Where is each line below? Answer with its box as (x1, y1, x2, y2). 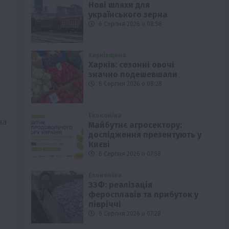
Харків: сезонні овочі (88, 60, 175, 70)
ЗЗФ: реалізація (88, 180, 153, 190)
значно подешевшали (88, 70, 178, 80)
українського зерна (88, 10, 168, 20)
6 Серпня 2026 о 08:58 (97, 20, 163, 28)
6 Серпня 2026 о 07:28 (97, 210, 162, 218)
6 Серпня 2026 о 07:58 (97, 150, 162, 157)
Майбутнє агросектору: (88, 120, 182, 130)
